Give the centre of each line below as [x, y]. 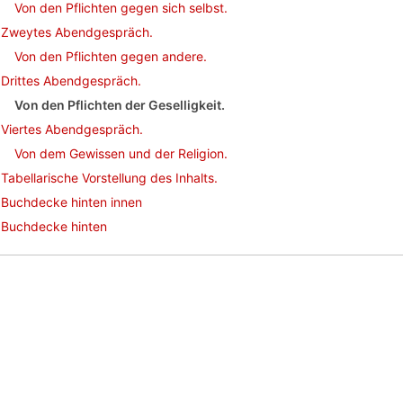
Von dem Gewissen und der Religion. [121, 153]
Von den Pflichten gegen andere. [111, 56]
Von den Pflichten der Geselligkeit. [120, 105]
